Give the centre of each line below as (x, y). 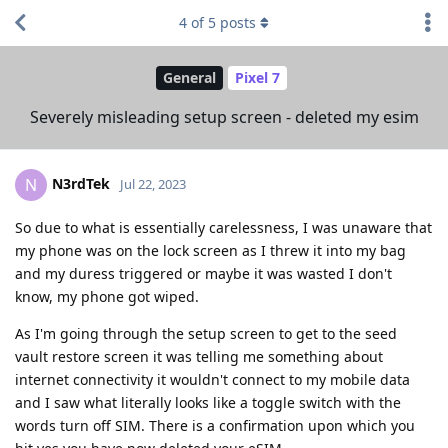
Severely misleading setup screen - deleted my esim (224, 116)
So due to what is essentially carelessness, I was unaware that (223, 227)
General (189, 78)
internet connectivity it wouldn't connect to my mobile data (212, 379)
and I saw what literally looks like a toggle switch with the (208, 402)
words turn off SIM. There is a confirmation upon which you (215, 425)
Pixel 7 (257, 78)
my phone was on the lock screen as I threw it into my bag (210, 250)
